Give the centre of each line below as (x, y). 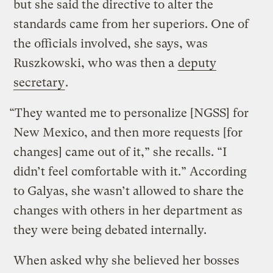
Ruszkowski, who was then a (96, 63)
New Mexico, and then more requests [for (128, 133)
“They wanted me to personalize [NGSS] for (129, 113)
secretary (39, 83)
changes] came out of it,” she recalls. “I (121, 152)
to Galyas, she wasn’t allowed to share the (129, 191)
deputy (197, 63)
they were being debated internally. (110, 230)
